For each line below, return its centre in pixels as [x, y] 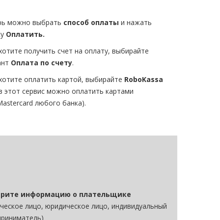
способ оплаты [92, 22]
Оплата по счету [41, 63]
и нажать [136, 22]
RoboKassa [144, 79]
